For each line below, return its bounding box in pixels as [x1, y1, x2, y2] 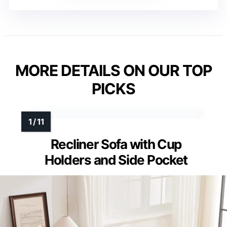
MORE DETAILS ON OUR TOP [15, 61, 212, 80]
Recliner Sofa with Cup [50, 136, 182, 153]
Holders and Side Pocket [44, 152, 188, 168]
